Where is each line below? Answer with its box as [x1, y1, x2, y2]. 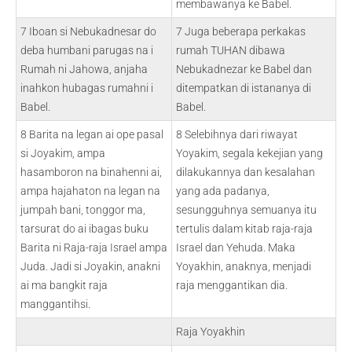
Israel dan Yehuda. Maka [176, 241, 295, 254]
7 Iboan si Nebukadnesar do [20, 25, 156, 38]
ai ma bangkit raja [20, 279, 108, 291]
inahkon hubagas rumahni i [20, 82, 153, 94]
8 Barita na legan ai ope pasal [20, 128, 163, 141]
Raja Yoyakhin [176, 325, 245, 338]
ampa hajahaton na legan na [20, 185, 160, 197]
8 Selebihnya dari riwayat [176, 128, 298, 141]
